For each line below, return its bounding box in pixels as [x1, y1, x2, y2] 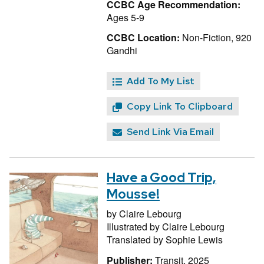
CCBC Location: [107, 31, 180, 45]
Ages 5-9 [107, 10, 144, 24]
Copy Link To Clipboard [127, 100, 233, 113]
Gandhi [107, 44, 137, 58]
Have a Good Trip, [107, 169, 216, 186]
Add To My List [127, 75, 194, 88]
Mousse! [107, 185, 160, 203]
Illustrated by [107, 219, 162, 233]
